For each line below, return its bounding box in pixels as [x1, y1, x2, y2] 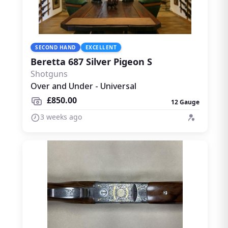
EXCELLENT [85, 43, 117, 51]
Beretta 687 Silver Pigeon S [31, 55, 152, 68]
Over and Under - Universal [31, 80, 136, 92]
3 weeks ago [40, 112, 82, 122]
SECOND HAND [35, 43, 76, 51]
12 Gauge [171, 97, 199, 106]
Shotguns [31, 68, 68, 79]
